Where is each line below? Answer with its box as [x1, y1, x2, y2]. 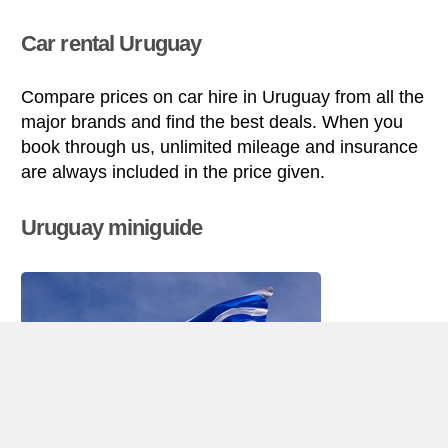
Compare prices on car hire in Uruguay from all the [21, 86, 424, 107]
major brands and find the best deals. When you [21, 111, 403, 132]
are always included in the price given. [21, 161, 325, 182]
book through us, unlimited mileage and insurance [21, 136, 418, 157]
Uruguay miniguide [21, 214, 203, 240]
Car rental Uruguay [21, 31, 202, 57]
